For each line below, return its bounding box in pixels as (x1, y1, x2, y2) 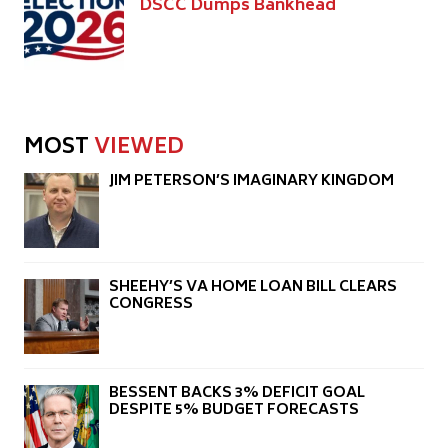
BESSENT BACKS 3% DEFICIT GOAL (109, 381, 365, 407)
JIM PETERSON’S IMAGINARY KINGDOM (109, 169, 394, 195)
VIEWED (94, 129, 184, 167)
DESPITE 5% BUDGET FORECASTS (109, 398, 359, 424)
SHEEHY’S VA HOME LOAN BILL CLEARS (109, 275, 397, 301)
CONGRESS (109, 292, 193, 318)
